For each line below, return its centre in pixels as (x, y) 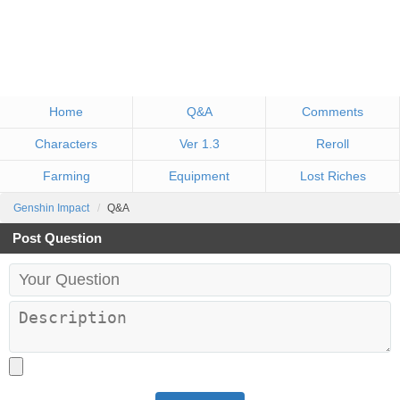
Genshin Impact (51, 208)
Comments (333, 112)
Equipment (199, 176)
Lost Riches (333, 176)
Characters (66, 144)
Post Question (57, 238)
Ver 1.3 (199, 144)
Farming (66, 176)
